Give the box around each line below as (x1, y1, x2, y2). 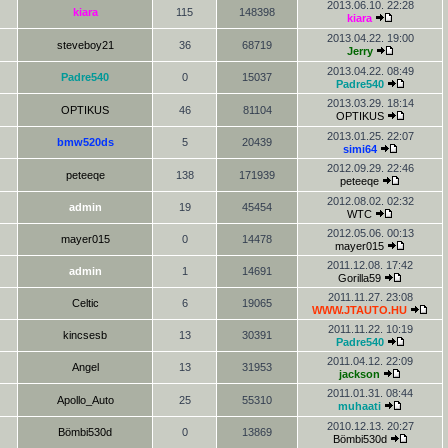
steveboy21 (56, 39, 114, 51)
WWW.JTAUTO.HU (312, 304, 407, 316)
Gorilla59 (338, 272, 381, 284)
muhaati (338, 400, 381, 412)
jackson (339, 368, 380, 380)
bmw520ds (56, 136, 114, 148)
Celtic (71, 297, 99, 309)
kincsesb (63, 329, 107, 341)
